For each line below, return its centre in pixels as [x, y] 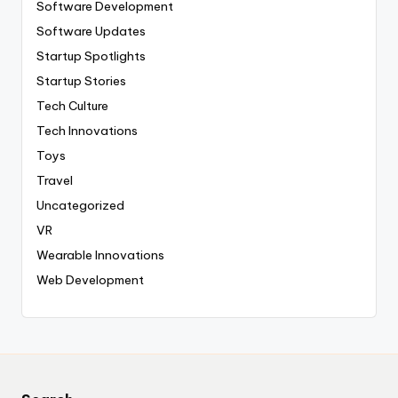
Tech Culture [72, 106]
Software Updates [91, 32]
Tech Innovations [87, 131]
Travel [55, 181]
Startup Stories [81, 81]
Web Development [90, 280]
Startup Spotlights [91, 56]
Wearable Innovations [100, 255]
